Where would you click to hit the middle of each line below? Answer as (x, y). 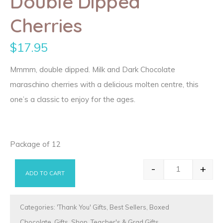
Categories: (38, 207)
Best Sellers (128, 207)
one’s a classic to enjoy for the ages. (73, 99)
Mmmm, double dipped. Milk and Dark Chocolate (93, 69)
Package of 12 (35, 144)
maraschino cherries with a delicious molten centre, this (104, 84)
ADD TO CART (45, 173)
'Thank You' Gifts (82, 207)
